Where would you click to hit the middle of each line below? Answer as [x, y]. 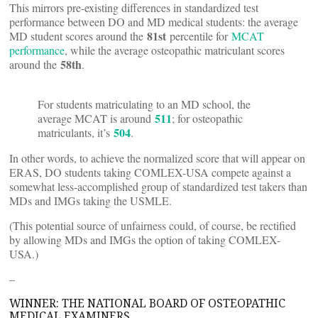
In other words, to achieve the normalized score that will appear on [157, 158]
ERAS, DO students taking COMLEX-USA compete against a [150, 172]
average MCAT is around [96, 118]
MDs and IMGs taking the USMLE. [91, 201]
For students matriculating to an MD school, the [144, 104]
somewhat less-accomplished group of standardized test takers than [158, 186]
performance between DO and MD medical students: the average [154, 22]
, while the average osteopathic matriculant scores [175, 50]
